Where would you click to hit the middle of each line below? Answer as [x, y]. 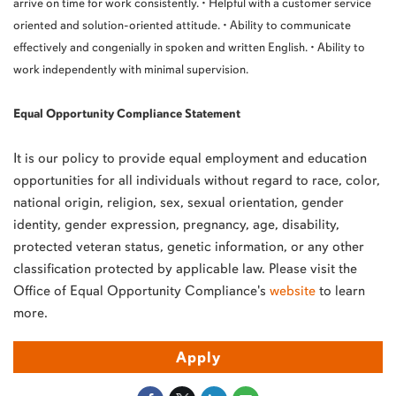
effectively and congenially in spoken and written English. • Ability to [189, 48]
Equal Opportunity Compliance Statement [127, 114]
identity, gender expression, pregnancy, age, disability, [176, 225]
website [293, 291]
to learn [340, 291]
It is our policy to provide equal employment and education [190, 158]
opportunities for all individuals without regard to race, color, [197, 180]
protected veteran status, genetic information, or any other [189, 247]
